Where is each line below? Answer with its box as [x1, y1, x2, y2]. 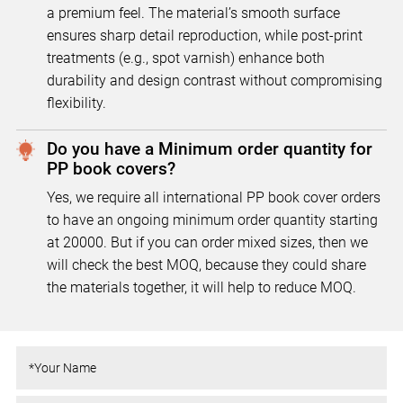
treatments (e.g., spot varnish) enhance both [46, 49, 325, 67]
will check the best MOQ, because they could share [46, 256, 366, 274]
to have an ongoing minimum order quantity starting [46, 211, 378, 229]
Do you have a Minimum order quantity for [46, 139, 372, 160]
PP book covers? [46, 159, 175, 180]
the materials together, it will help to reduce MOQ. [46, 279, 356, 297]
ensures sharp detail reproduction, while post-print [46, 27, 363, 45]
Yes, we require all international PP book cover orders [46, 189, 381, 207]
